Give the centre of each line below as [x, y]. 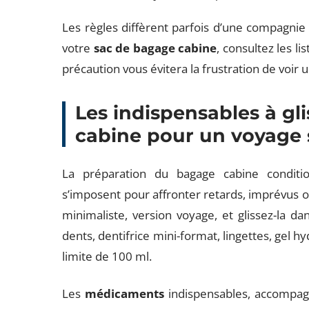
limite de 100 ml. [107, 256]
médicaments [125, 293]
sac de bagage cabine [155, 48]
